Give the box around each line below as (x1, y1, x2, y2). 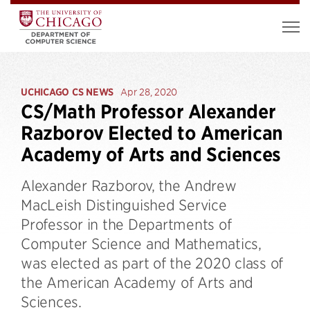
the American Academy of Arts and (21, 273, 253, 291)
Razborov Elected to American (21, 122, 283, 145)
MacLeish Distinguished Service (21, 196, 227, 213)
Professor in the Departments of (21, 215, 232, 232)
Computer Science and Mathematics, (21, 235, 262, 252)
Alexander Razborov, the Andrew (21, 176, 237, 194)
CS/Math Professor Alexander (21, 100, 276, 123)
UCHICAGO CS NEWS (21, 86, 113, 98)
